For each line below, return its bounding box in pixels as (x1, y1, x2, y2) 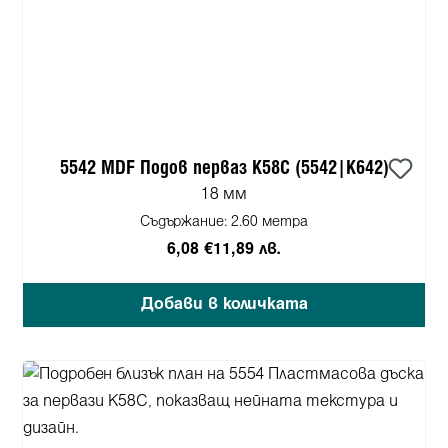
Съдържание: (140, 215, 231, 229)
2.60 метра (231, 215, 308, 229)
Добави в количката (140, 296, 308, 312)
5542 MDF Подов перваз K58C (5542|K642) (59, 159, 389, 177)
